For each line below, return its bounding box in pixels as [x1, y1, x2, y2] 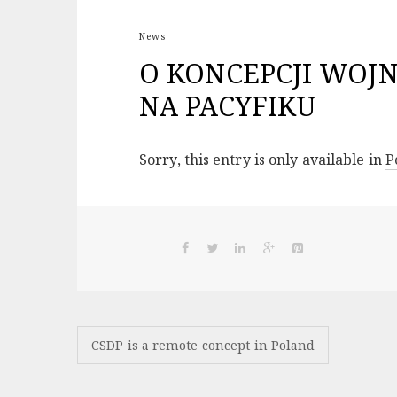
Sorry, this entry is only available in [139, 149, 385, 169]
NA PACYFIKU [139, 87, 317, 124]
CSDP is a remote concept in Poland [91, 336, 315, 354]
